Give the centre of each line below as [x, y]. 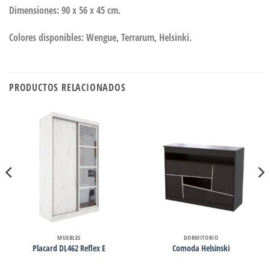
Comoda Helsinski [201, 248]
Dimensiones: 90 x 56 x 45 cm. [65, 10]
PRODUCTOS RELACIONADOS [67, 88]
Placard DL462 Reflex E [69, 248]
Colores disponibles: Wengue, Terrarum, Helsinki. [100, 38]
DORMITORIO [201, 238]
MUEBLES [69, 238]
